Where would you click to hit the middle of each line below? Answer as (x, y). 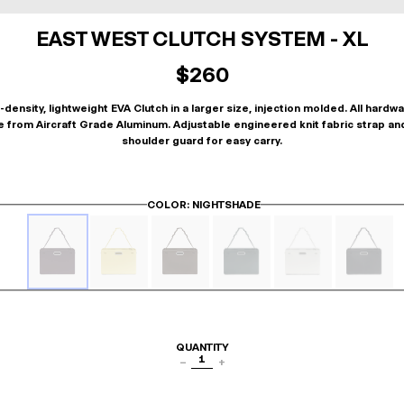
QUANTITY (202, 347)
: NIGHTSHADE (224, 205)
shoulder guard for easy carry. (202, 141)
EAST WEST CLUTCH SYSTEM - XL (202, 39)
